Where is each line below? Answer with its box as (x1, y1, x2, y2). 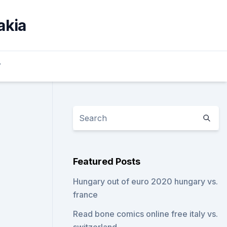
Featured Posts (73, 156, 141, 167)
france (73, 190, 98, 200)
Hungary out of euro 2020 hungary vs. (73, 176, 218, 186)
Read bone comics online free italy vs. (73, 209, 218, 219)
